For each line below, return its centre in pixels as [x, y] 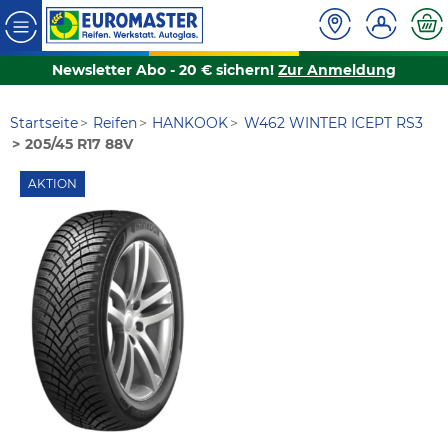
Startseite [44, 123]
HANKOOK [190, 123]
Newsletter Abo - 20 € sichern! [165, 70]
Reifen [115, 123]
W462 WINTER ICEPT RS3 [333, 123]
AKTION [52, 184]
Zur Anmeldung [337, 70]
